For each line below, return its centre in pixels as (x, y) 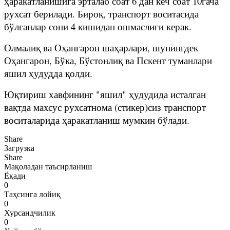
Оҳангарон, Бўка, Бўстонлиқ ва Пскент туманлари (108, 60)
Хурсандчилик (30, 213)
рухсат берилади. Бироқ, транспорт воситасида (101, 13)
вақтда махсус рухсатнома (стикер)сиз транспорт (105, 107)
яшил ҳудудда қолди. (48, 73)
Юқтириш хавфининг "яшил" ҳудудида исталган (105, 94)
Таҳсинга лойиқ (32, 194)
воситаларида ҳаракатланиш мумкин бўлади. (97, 120)
